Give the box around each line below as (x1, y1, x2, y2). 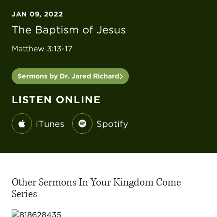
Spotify (96, 118, 128, 129)
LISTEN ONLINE (12, 93, 101, 106)
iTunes (36, 118, 64, 129)
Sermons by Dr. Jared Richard (17, 72, 119, 80)
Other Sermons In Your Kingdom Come (12, 175, 181, 189)
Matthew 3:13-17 (12, 44, 73, 53)
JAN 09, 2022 (12, 10, 63, 18)
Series (12, 187, 37, 201)
